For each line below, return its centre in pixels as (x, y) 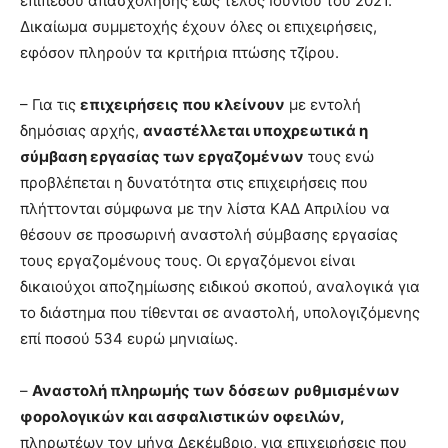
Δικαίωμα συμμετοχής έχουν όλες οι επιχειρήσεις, (198, 26)
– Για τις (50, 104)
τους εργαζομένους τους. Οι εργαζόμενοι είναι (187, 260)
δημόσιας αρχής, (81, 130)
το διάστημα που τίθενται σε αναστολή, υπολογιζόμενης (220, 312)
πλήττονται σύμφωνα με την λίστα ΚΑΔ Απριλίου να (205, 208)
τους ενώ (339, 156)
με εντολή (323, 104)
